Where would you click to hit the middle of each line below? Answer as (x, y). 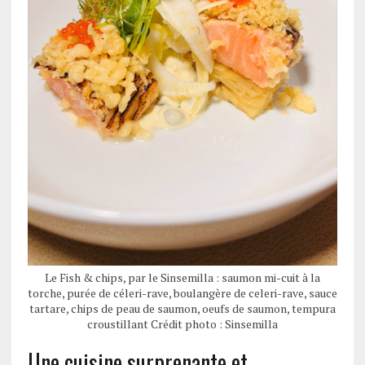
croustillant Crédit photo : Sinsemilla (182, 324)
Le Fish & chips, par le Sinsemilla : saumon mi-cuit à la (182, 278)
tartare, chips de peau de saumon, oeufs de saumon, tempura (182, 309)
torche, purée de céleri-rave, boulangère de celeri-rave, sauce (182, 293)
